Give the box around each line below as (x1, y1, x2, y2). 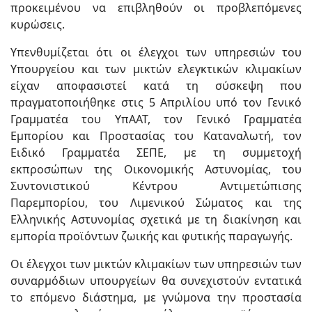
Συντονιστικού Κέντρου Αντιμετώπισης (10, 178, 302, 194)
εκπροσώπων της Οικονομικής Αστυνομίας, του (10, 162, 302, 177)
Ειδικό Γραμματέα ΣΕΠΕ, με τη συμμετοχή (10, 145, 302, 160)
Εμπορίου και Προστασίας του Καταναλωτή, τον (10, 128, 302, 143)
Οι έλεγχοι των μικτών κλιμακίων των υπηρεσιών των (10, 256, 302, 272)
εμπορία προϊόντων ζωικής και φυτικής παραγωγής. (10, 228, 292, 244)
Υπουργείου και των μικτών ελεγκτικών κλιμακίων (10, 61, 302, 77)
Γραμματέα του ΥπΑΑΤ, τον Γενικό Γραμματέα (10, 111, 302, 127)
